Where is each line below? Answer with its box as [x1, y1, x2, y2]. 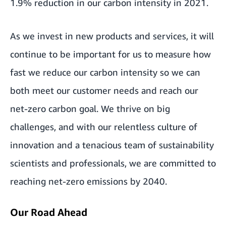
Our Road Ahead [10, 206, 87, 218]
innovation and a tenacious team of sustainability [10, 139, 214, 150]
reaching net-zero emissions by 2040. [10, 176, 167, 187]
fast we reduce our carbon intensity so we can [10, 67, 200, 78]
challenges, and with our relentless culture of [10, 121, 197, 132]
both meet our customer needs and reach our [10, 85, 198, 96]
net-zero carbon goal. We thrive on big [10, 103, 170, 114]
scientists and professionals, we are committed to [10, 157, 216, 168]
